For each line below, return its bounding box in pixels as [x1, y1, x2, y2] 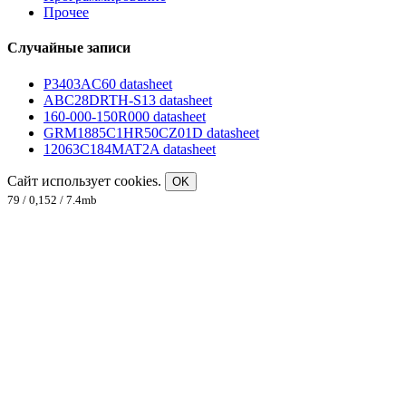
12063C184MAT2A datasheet [43, 140, 216, 157]
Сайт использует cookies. [7, 172, 165, 188]
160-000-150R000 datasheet [43, 108, 206, 124]
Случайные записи [7, 40, 130, 56]
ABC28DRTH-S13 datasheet [43, 92, 212, 108]
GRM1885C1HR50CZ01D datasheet [43, 124, 259, 140]
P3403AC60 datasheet [43, 75, 172, 92]
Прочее [43, 5, 89, 21]
